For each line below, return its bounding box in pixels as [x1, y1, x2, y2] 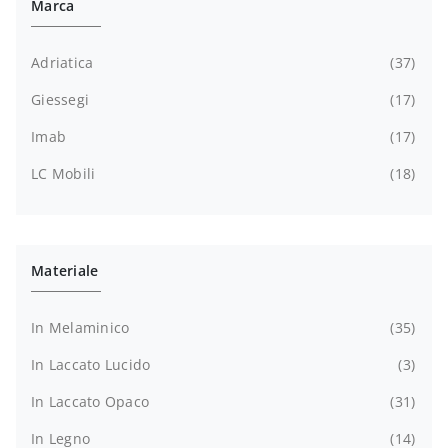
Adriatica [31, 52, 94, 72]
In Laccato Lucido [31, 354, 151, 374]
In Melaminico [31, 317, 130, 337]
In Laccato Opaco [31, 391, 149, 411]
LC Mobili [31, 163, 96, 183]
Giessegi [31, 89, 89, 109]
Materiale [31, 260, 99, 280]
